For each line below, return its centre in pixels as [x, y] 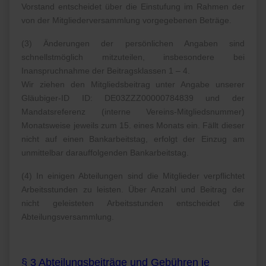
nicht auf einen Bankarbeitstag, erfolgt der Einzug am [133, 139]
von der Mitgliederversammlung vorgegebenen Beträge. [127, 20]
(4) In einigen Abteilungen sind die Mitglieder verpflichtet [133, 176]
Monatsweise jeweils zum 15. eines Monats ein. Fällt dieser [133, 126]
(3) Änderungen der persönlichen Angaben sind [133, 44]
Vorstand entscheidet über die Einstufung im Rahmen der [133, 7]
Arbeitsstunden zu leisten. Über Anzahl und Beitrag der [133, 190]
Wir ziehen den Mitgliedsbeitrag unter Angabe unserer [133, 85]
